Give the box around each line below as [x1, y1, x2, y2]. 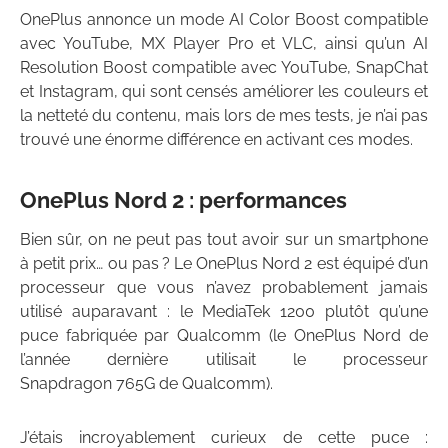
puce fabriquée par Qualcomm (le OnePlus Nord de [20, 326, 428, 346]
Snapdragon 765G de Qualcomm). [20, 374, 273, 394]
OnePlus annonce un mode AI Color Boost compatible [20, 10, 428, 30]
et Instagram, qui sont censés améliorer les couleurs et [20, 82, 428, 102]
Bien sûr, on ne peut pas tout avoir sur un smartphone [20, 230, 428, 250]
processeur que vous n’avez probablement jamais [20, 278, 428, 298]
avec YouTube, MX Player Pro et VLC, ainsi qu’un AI [20, 34, 428, 54]
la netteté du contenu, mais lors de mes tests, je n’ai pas [20, 106, 428, 126]
